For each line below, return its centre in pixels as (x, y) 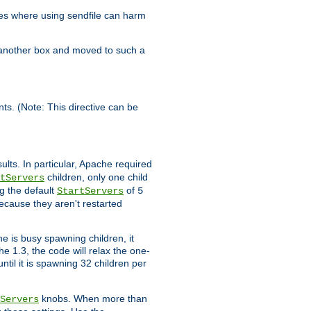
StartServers (90, 191)
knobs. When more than (93, 299)
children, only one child (96, 177)
